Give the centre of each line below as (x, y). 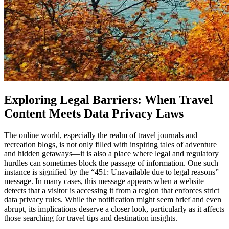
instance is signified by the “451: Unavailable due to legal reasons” (111, 172)
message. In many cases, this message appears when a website (104, 181)
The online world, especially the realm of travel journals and (101, 135)
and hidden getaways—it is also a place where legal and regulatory (111, 153)
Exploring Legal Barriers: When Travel (109, 99)
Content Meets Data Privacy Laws (94, 113)
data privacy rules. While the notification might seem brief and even (113, 199)
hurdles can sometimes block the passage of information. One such (111, 163)
